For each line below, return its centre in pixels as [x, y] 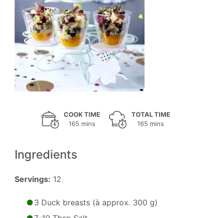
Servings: [33, 179]
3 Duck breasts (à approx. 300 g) [96, 202]
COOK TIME [82, 114]
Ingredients [46, 154]
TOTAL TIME [151, 114]
